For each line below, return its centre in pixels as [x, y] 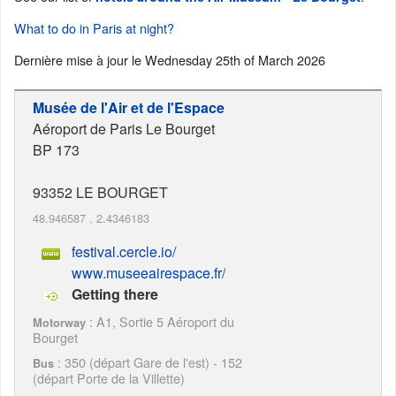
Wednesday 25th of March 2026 [235, 60]
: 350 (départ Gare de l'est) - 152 [148, 362]
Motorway [59, 323]
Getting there [113, 294]
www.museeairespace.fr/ [148, 273]
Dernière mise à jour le [80, 60]
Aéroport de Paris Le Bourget [124, 129]
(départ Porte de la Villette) [109, 378]
